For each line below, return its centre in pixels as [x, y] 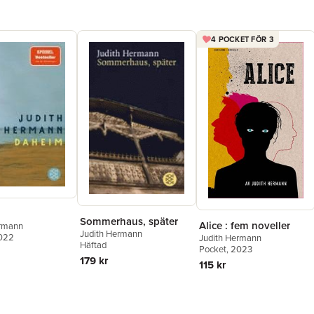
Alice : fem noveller [245, 226]
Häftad [93, 245]
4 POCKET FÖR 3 [242, 39]
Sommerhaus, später [129, 221]
